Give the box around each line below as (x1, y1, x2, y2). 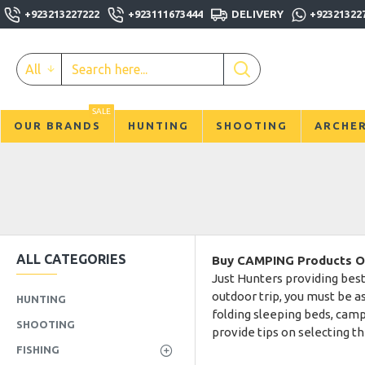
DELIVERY (231, 8, 284, 20)
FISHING (16, 344, 59, 355)
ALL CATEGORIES (16, 252, 126, 266)
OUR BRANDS (14, 120, 101, 131)
